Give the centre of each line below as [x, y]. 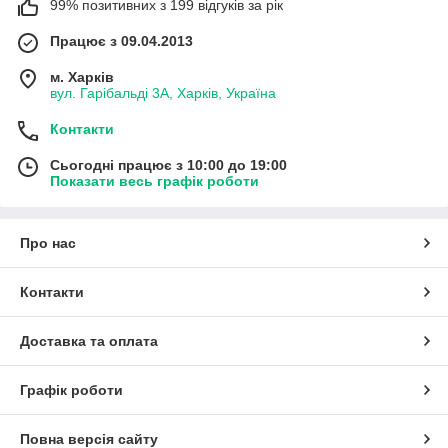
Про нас [48, 242]
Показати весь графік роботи [154, 180]
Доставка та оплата [89, 340]
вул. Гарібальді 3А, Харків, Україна [163, 92]
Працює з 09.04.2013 [121, 40]
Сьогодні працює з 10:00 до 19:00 [168, 164]
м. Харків [82, 76]
